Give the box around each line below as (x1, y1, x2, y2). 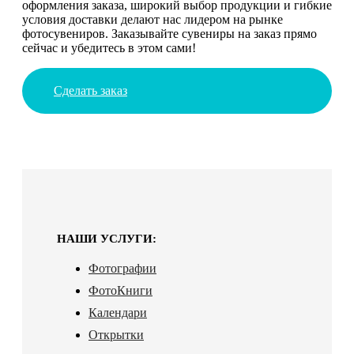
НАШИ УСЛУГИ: (57, 232, 156, 245)
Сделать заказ (54, 83, 127, 97)
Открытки (88, 327, 144, 341)
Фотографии (88, 261, 156, 275)
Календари (88, 305, 147, 319)
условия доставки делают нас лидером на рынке (22, 12, 283, 26)
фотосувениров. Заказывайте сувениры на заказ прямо (22, 26, 317, 40)
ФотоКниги (88, 283, 153, 297)
